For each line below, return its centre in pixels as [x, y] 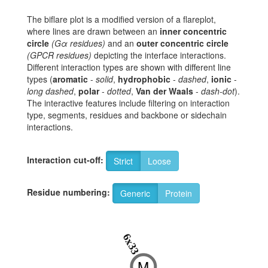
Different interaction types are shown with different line [129, 67]
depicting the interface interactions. [159, 55]
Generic [135, 194]
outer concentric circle [182, 43]
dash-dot [218, 91]
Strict [123, 161]
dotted [119, 91]
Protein [179, 194]
